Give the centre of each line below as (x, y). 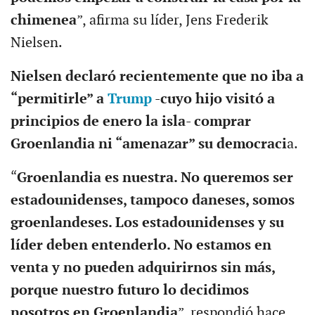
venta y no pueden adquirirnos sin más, (142, 268)
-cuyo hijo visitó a (213, 99)
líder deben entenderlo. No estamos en (141, 246)
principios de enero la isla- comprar (130, 122)
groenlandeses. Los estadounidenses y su (147, 223)
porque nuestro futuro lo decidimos (129, 291)
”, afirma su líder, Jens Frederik (172, 21)
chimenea (43, 21)
